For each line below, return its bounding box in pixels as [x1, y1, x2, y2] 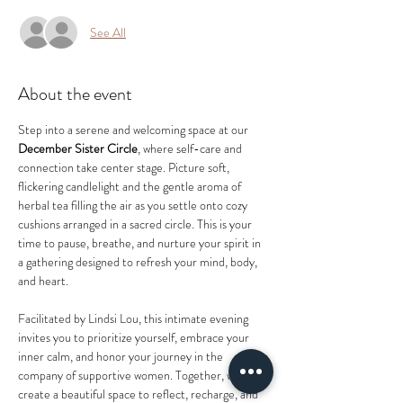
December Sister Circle [18, 139, 138, 157]
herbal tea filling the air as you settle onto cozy [18, 196, 250, 214]
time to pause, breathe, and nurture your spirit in [18, 234, 264, 252]
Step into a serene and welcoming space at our [18, 121, 251, 139]
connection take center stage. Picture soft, [18, 158, 232, 176]
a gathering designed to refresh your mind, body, [18, 253, 260, 271]
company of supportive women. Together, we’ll [18, 366, 251, 384]
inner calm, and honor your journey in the [18, 347, 226, 365]
